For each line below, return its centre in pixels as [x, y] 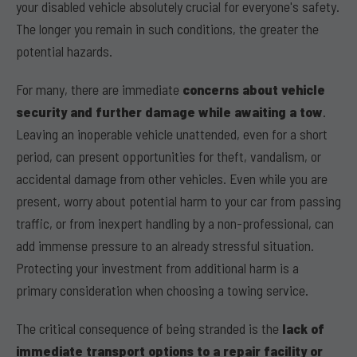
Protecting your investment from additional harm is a [157, 268]
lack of [303, 328]
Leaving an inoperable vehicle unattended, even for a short [172, 134]
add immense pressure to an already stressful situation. [165, 245]
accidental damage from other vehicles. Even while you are [172, 178]
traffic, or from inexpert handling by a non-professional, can [175, 223]
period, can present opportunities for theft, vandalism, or [169, 156]
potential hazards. [64, 51]
